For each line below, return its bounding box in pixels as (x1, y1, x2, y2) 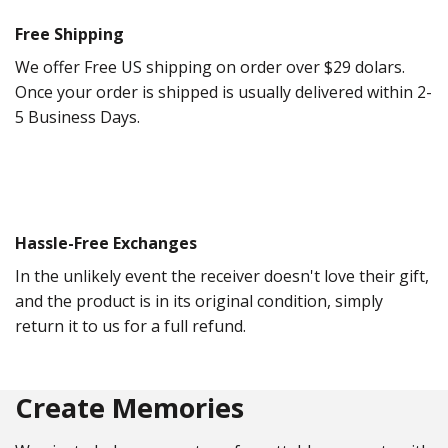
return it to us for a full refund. (15, 315, 246, 338)
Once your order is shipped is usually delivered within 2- (15, 81, 432, 104)
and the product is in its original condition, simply (15, 290, 383, 313)
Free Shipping (15, 23, 124, 46)
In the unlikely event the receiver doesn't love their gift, (15, 265, 429, 288)
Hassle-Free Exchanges (15, 232, 197, 255)
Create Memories (15, 388, 244, 426)
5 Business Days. (15, 106, 140, 129)
